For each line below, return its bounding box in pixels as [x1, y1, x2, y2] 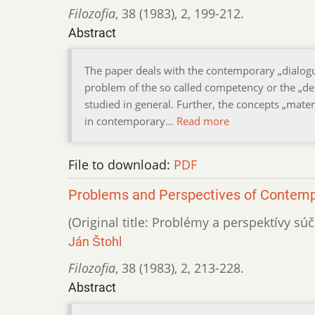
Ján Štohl [68, 234, 122, 250]
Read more [176, 114, 229, 129]
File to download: [68, 156, 174, 174]
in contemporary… [84, 114, 176, 129]
